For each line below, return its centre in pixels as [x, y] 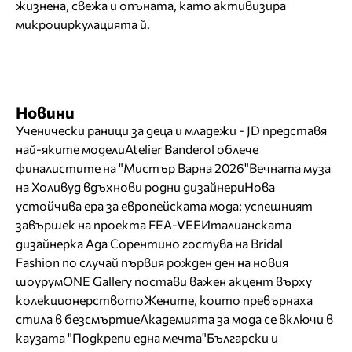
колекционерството [80, 300]
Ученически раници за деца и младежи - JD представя [171, 130]
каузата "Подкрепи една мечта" [111, 338]
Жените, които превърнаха [228, 300]
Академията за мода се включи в [236, 319]
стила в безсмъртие [78, 319]
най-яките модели [70, 149]
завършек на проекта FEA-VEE [108, 225]
